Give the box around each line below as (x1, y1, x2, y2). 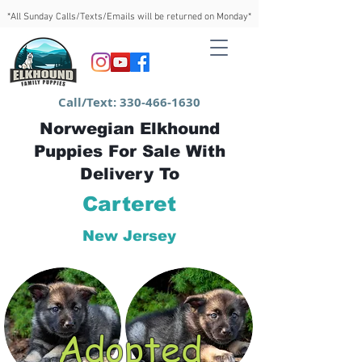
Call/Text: (58, 94, 120, 111)
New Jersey (82, 228, 176, 244)
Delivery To (79, 165, 179, 183)
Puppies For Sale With (33, 142, 225, 160)
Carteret (82, 192, 176, 215)
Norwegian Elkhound (39, 120, 220, 137)
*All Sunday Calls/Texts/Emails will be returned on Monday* (7, 11, 251, 23)
